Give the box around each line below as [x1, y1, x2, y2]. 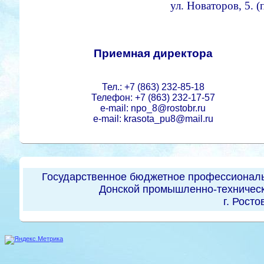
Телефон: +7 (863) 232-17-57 [91, 92, 215, 103]
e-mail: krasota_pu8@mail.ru [93, 113, 213, 124]
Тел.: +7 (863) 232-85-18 [101, 81, 204, 92]
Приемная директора [93, 47, 213, 60]
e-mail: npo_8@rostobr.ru [100, 103, 206, 113]
